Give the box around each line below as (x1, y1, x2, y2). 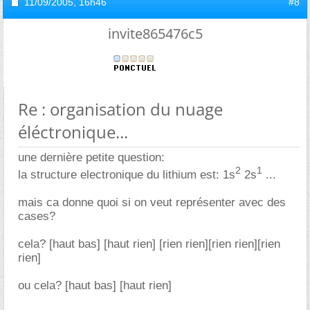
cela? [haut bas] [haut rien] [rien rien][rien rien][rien (18, 237, 280, 250)
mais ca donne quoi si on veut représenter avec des (18, 195, 286, 209)
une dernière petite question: (18, 150, 165, 164)
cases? (18, 209, 55, 223)
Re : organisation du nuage (18, 97, 223, 120)
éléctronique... (18, 120, 128, 143)
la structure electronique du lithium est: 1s (18, 167, 235, 181)
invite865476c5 (107, 24, 203, 43)
